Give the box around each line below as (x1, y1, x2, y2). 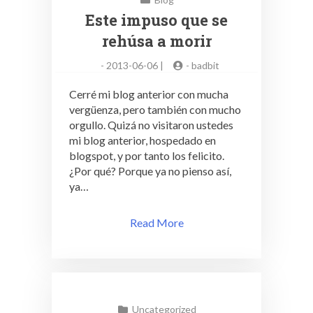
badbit (191, 59, 219, 71)
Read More (129, 216, 184, 229)
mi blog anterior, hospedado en (69, 133, 216, 147)
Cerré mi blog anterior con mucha (69, 87, 228, 101)
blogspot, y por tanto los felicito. (69, 149, 224, 162)
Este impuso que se (85, 10, 228, 30)
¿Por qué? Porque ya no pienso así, (69, 164, 231, 177)
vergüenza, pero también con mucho (69, 103, 241, 116)
